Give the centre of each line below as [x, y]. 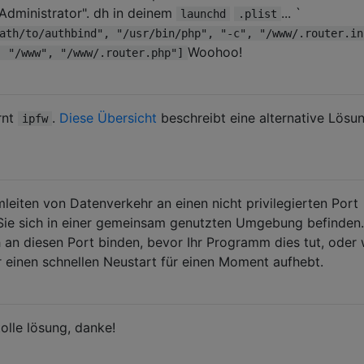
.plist [258, 13]
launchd [203, 13]
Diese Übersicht [108, 117]
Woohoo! [215, 52]
